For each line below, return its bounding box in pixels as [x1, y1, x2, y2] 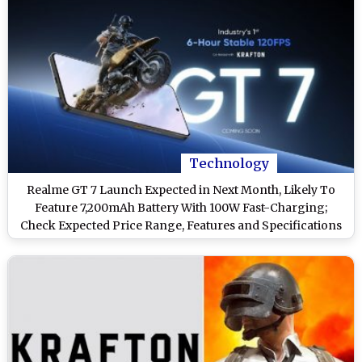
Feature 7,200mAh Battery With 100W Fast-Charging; [35, 200, 327, 216]
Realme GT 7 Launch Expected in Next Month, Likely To [27, 183, 335, 198]
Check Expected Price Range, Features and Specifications [20, 218, 342, 234]
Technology [189, 155, 269, 172]
